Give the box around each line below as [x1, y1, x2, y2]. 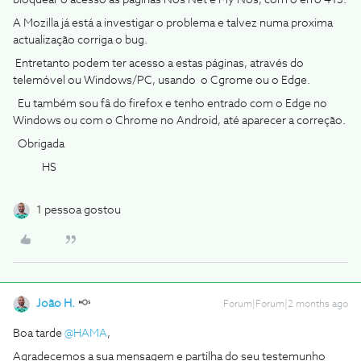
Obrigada [13, 139, 64, 150]
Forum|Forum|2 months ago [223, 300, 348, 309]
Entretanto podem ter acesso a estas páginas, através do [13, 58, 304, 69]
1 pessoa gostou [36, 205, 121, 216]
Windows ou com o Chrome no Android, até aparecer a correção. [13, 115, 346, 127]
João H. [36, 298, 75, 309]
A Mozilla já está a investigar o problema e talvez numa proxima [13, 18, 333, 29]
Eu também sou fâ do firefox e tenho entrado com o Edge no [13, 98, 327, 110]
